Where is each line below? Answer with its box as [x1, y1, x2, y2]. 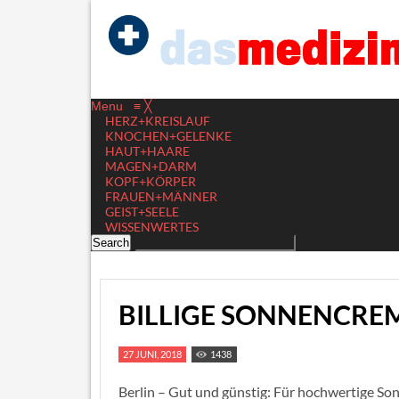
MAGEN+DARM [105, 159, 197, 174]
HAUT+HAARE [105, 143, 190, 159]
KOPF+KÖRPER [105, 174, 196, 189]
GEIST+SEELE [105, 204, 179, 219]
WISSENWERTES [105, 219, 199, 234]
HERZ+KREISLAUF [105, 113, 210, 128]
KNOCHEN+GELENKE [105, 128, 232, 143]
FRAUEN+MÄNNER [105, 189, 217, 204]
